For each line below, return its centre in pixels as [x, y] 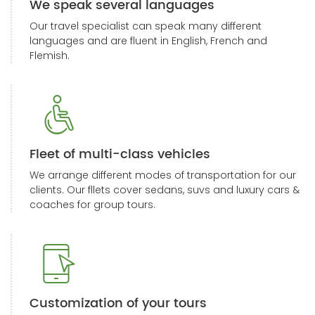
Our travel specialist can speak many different [146, 26]
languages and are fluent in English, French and [148, 41]
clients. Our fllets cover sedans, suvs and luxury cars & [165, 190]
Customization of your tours [118, 303]
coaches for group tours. [92, 205]
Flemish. [50, 56]
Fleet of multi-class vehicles [120, 154]
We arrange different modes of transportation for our [163, 175]
